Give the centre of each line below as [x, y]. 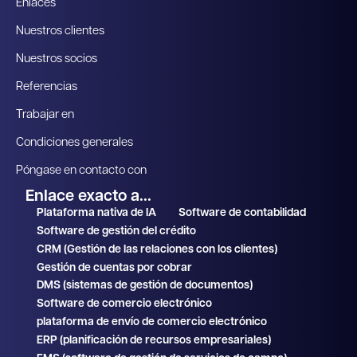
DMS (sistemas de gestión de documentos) [145, 286]
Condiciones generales [75, 143]
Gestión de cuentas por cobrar [115, 268]
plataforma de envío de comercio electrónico [152, 322]
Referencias [47, 87]
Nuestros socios [57, 59]
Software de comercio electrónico [125, 304]
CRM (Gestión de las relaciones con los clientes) [157, 249]
